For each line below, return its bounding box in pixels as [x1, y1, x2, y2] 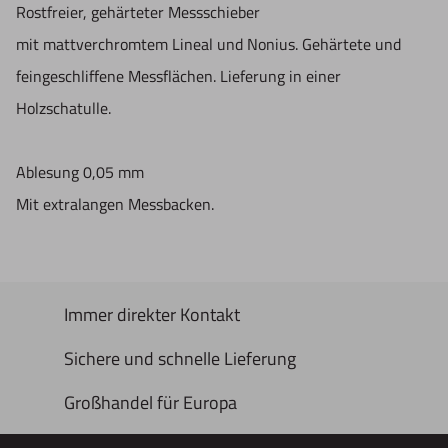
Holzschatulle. [16, 96, 111, 121]
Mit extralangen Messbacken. [16, 192, 214, 217]
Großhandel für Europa [64, 388, 237, 416]
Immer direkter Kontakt [64, 300, 240, 328]
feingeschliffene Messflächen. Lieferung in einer [16, 64, 341, 89]
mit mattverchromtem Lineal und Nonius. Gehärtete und [16, 32, 401, 57]
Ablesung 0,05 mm [16, 160, 144, 185]
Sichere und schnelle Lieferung [64, 344, 296, 372]
